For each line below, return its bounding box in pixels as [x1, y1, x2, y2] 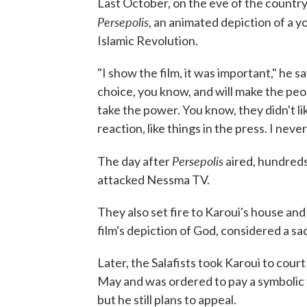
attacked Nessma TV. [97, 172, 210, 187]
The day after [97, 153, 172, 169]
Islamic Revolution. [97, 33, 198, 48]
